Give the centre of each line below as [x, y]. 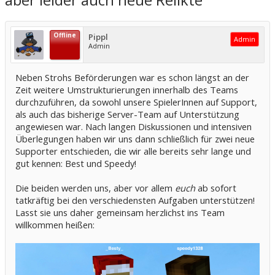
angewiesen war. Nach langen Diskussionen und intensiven [134, 126]
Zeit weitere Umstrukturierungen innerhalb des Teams [127, 89]
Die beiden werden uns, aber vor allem [95, 188]
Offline [65, 35]
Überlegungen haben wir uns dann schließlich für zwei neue [135, 138]
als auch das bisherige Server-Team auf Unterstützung [127, 114]
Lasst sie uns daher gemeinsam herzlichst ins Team [120, 212]
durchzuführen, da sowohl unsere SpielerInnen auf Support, [136, 102]
